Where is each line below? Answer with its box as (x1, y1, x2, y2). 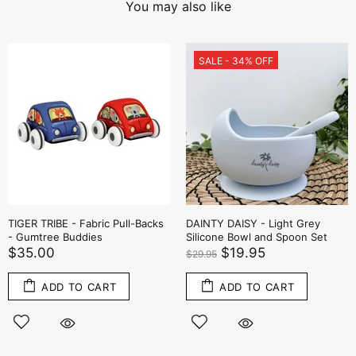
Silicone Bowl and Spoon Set (186, 230, 327, 243)
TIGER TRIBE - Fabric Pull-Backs (8, 217, 164, 230)
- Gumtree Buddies (8, 230, 103, 243)
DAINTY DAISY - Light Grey (186, 217, 320, 230)
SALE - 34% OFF (199, 55, 273, 67)
